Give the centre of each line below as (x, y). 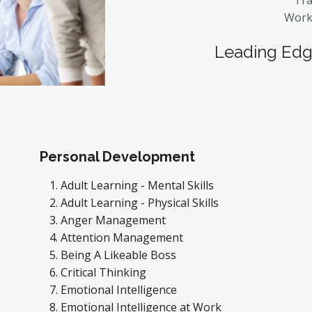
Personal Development (117, 157)
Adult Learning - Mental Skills (137, 185)
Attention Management (123, 237)
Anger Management (115, 220)
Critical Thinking (105, 272)
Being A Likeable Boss (120, 255)
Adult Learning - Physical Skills (141, 203)
